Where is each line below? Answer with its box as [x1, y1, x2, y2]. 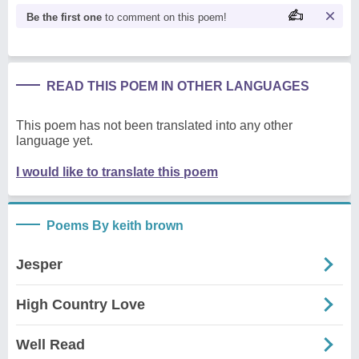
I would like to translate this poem [16, 164, 218, 179]
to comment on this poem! [102, 10, 227, 23]
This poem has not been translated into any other [16, 118, 292, 132]
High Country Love [16, 296, 145, 313]
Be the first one [26, 10, 102, 23]
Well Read [16, 336, 85, 353]
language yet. [16, 133, 93, 147]
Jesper [16, 256, 63, 272]
